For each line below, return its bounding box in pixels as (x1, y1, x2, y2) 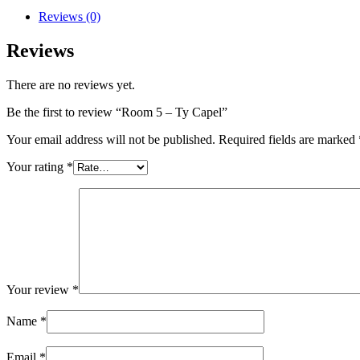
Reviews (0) (39, 9, 100, 23)
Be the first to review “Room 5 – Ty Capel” (6, 104, 227, 119)
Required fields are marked (219, 132, 358, 146)
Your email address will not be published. (6, 132, 215, 146)
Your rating (6, 159, 67, 174)
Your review (6, 282, 72, 297)
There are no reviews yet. (6, 77, 135, 92)
